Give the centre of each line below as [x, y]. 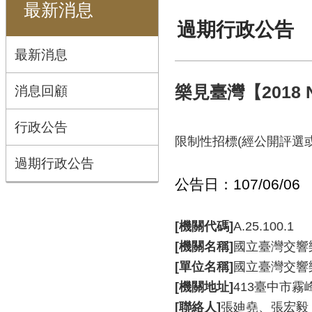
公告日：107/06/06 [237, 184]
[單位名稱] [204, 267]
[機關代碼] [204, 226]
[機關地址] [204, 287]
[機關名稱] [204, 247]
